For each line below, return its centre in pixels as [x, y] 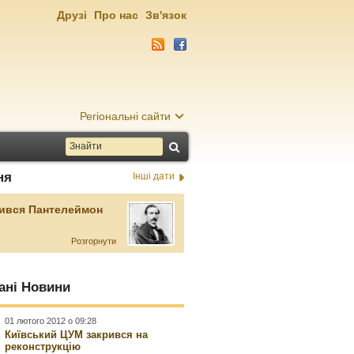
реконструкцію [43, 346]
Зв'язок [166, 15]
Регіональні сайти [125, 116]
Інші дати [153, 176]
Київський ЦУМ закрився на [77, 335]
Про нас [116, 15]
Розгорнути [93, 241]
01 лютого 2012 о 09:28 [51, 321]
